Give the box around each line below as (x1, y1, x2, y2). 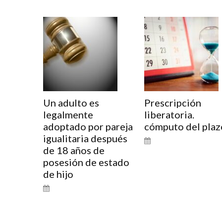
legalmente (43, 109, 93, 120)
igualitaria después (43, 132, 127, 144)
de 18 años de (43, 144, 105, 156)
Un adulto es (43, 97, 99, 109)
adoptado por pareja (43, 120, 133, 132)
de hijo (43, 168, 73, 180)
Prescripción (144, 97, 201, 109)
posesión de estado (43, 156, 129, 168)
